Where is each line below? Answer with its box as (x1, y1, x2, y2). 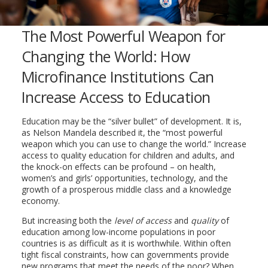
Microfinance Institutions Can (21, 66, 214, 87)
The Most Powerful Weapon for (21, 25, 226, 46)
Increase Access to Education (21, 86, 211, 107)
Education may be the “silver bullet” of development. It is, (21, 115, 242, 127)
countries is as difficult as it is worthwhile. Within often (21, 237, 231, 249)
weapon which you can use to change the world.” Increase (21, 138, 246, 150)
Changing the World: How (21, 45, 190, 66)
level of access (114, 214, 172, 226)
